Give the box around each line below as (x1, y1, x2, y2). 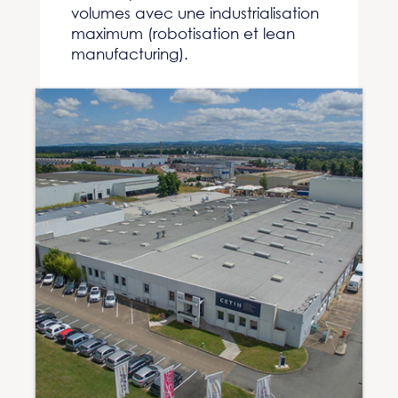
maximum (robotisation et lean (70, 24, 295, 43)
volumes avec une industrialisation (70, 4, 319, 22)
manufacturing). (70, 44, 188, 63)
